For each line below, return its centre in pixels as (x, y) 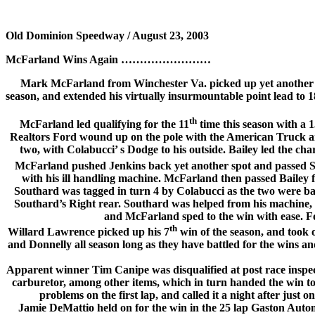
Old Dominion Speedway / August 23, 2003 (107, 36)
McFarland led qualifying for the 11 (104, 124)
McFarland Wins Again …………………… (108, 59)
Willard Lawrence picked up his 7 (88, 231)
